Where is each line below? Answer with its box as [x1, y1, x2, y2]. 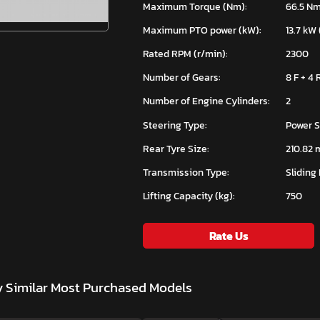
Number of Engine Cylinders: [143, 93, 270, 109]
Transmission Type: [143, 164, 229, 181]
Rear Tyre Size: [143, 140, 209, 156]
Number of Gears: [143, 69, 221, 86]
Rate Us [209, 227, 249, 245]
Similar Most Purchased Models [6, 277, 192, 299]
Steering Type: [143, 116, 207, 133]
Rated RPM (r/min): [143, 46, 228, 62]
